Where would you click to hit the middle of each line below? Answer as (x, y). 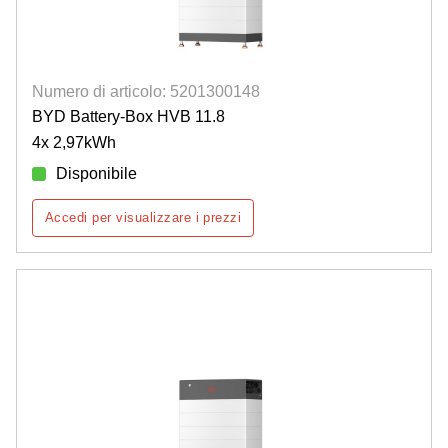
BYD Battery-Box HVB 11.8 (128, 117)
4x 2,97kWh (74, 143)
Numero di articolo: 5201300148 (146, 92)
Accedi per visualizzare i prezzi (143, 218)
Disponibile (96, 174)
